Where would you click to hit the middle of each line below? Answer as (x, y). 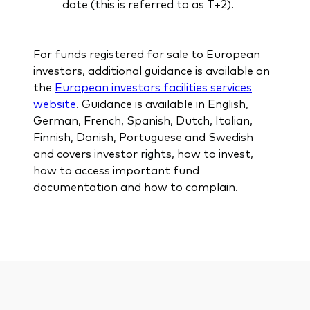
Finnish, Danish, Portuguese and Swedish (143, 136)
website (55, 103)
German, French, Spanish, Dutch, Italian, (143, 119)
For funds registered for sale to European (147, 53)
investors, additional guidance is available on (152, 70)
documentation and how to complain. (136, 186)
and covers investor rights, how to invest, (143, 153)
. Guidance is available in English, (162, 103)
